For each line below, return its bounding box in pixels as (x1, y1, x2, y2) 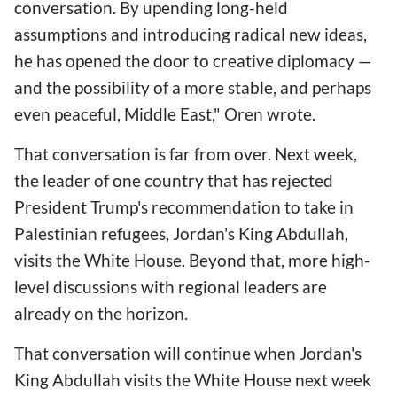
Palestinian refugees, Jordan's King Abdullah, (14, 223, 348, 245)
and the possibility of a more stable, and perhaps (14, 76, 371, 97)
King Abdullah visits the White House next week (14, 370, 371, 391)
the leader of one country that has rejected (14, 170, 333, 191)
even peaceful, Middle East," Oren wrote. (14, 103, 315, 124)
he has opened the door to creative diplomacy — (14, 50, 372, 71)
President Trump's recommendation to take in (14, 197, 354, 218)
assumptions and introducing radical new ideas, (14, 23, 367, 44)
